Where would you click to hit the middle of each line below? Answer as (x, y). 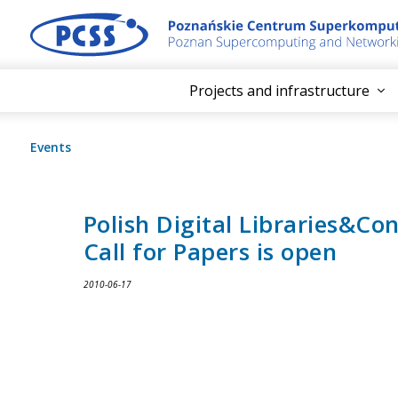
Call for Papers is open (210, 252)
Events (50, 147)
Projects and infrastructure (279, 91)
